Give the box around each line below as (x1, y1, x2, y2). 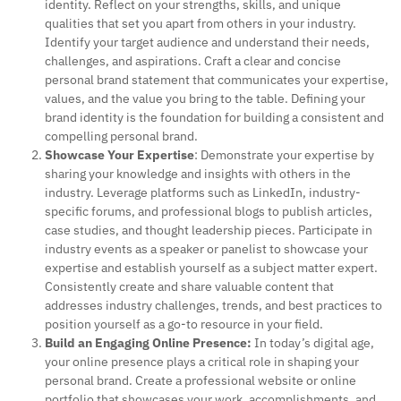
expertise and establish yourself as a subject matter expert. (45, 260, 378, 277)
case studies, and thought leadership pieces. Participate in (45, 222, 372, 239)
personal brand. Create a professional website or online (45, 372, 356, 389)
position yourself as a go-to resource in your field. (45, 316, 323, 333)
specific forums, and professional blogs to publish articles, (45, 203, 372, 220)
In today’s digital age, (252, 335, 374, 352)
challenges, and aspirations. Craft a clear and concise (45, 53, 341, 70)
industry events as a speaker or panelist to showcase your (45, 241, 368, 258)
